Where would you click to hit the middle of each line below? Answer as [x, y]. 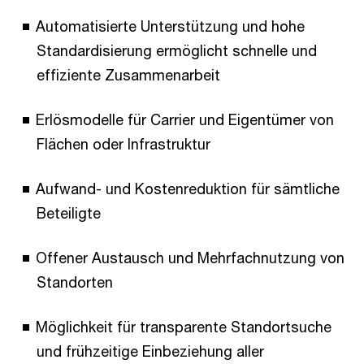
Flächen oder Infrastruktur [123, 144]
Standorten [75, 282]
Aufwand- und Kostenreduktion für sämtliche [188, 189]
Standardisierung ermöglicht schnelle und [177, 51]
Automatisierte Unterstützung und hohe [170, 26]
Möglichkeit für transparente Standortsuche [184, 327]
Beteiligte [69, 213]
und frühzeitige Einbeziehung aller [150, 351]
